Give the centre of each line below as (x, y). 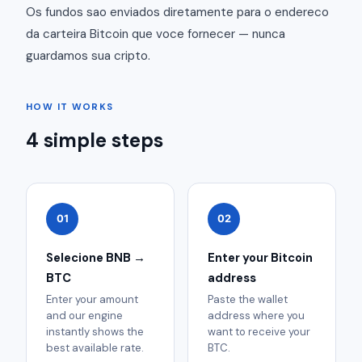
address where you (256, 316)
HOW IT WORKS (70, 107)
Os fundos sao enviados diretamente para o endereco (177, 12)
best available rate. (95, 348)
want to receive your (259, 332)
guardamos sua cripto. (88, 55)
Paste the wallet (248, 300)
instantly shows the (95, 332)
